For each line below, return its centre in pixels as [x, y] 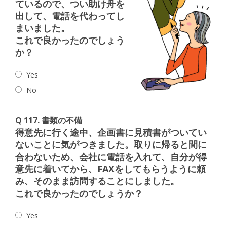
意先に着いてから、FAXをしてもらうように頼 [110, 169]
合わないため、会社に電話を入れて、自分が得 [111, 157]
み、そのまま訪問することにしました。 [97, 181]
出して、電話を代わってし [70, 16]
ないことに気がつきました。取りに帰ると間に [111, 144]
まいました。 [43, 28]
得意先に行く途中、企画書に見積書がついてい [111, 132]
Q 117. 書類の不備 [49, 120]
